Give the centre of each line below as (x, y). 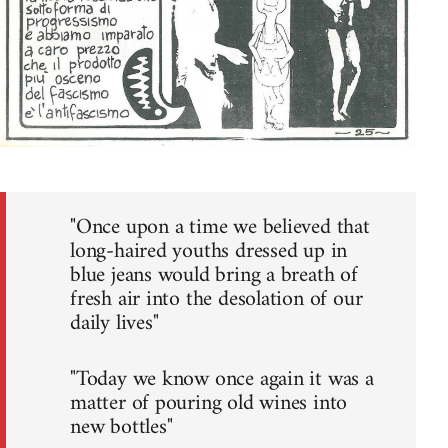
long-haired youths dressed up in (209, 252)
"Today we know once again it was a (222, 380)
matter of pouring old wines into (209, 404)
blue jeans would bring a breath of (214, 276)
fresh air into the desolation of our (216, 300)
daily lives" (114, 324)
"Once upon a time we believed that (220, 228)
